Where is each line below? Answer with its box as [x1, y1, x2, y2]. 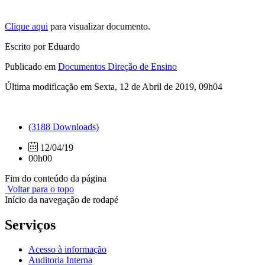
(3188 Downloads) [28, 121, 99, 132]
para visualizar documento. [48, 21, 150, 31]
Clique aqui [5, 21, 48, 31]
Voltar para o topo [5, 183, 74, 194]
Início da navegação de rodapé [5, 194, 118, 205]
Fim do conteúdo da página [5, 173, 106, 183]
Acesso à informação [28, 244, 106, 255]
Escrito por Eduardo [5, 41, 80, 51]
